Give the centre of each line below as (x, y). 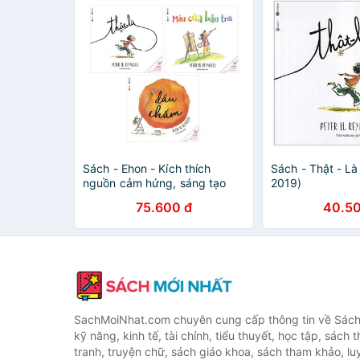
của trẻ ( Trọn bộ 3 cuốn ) (151, 197)
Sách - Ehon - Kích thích (147, 168)
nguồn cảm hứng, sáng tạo (155, 183)
